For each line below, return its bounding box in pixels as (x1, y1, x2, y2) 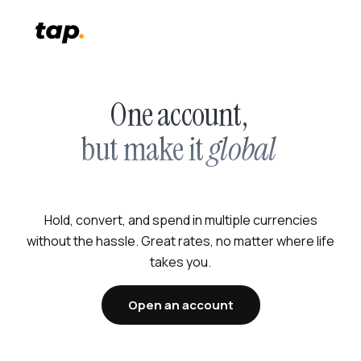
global (208, 128, 276, 171)
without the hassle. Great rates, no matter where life (27, 232, 334, 251)
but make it (81, 128, 203, 171)
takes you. (150, 253, 211, 272)
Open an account (127, 297, 234, 314)
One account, (110, 93, 247, 136)
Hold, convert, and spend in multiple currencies (44, 211, 317, 230)
